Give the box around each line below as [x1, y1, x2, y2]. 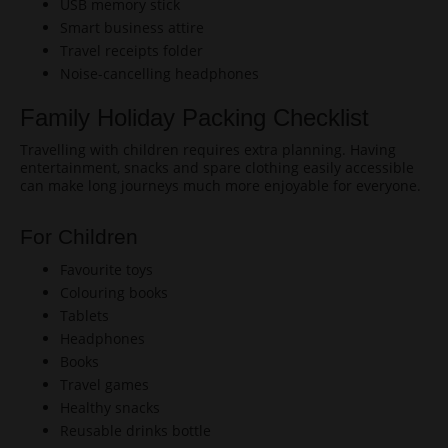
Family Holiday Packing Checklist [20, 104, 369, 131]
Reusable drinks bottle [60, 421, 211, 440]
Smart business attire [60, 18, 204, 37]
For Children [20, 225, 138, 248]
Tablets [60, 306, 109, 325]
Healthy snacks [60, 398, 160, 417]
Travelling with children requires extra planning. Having [20, 140, 396, 159]
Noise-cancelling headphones [60, 64, 259, 83]
